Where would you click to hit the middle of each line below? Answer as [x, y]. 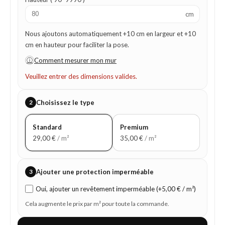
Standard [47, 127]
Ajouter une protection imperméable [95, 172]
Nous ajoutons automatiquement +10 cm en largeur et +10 [110, 34]
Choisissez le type [65, 103]
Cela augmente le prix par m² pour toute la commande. [97, 204]
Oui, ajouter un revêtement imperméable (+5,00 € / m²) [116, 189]
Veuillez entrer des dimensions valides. [81, 77]
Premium [134, 127]
